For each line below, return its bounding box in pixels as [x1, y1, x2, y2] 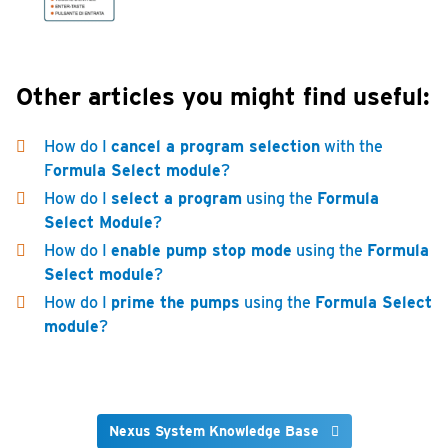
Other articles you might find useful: [16, 82, 430, 111]
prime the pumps [111, 293, 240, 312]
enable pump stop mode [111, 241, 292, 260]
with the [320, 137, 383, 156]
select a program [111, 189, 242, 208]
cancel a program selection [111, 137, 320, 156]
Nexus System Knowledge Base [108, 423, 319, 439]
